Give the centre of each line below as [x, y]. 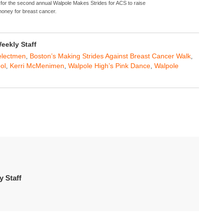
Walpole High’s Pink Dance [109, 65]
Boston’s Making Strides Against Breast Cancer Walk [110, 56]
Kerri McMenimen [37, 65]
